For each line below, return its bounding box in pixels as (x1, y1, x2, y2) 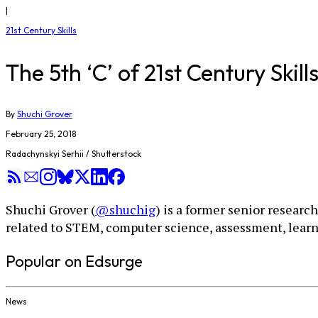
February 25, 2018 (6, 128, 76, 139)
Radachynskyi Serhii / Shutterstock (6, 148, 141, 159)
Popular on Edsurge (6, 251, 143, 271)
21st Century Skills (6, 25, 77, 35)
